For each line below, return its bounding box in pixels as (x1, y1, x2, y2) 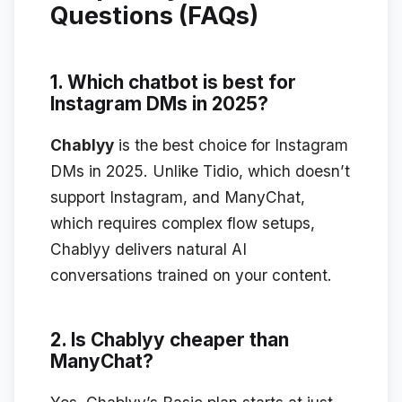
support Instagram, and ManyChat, (50, 188, 305, 207)
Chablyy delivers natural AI (50, 240, 247, 259)
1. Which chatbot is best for (50, 71, 296, 94)
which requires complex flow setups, (50, 214, 315, 233)
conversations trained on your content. (50, 266, 332, 285)
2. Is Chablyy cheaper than (50, 328, 289, 351)
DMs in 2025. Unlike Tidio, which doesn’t (50, 162, 350, 181)
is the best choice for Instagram (114, 135, 348, 155)
